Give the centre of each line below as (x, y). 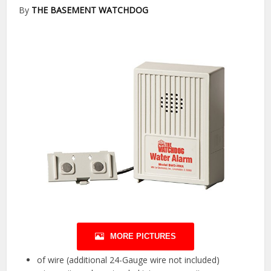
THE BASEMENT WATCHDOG (90, 10)
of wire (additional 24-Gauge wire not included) (129, 260)
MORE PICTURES (143, 237)
